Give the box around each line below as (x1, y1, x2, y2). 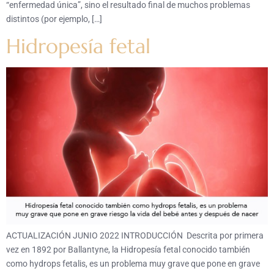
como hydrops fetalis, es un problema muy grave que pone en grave (6, 258, 260, 268)
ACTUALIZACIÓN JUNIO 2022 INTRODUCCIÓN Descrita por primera (6, 230, 264, 240)
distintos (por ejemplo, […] (6, 14, 102, 24)
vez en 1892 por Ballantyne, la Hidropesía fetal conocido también (6, 244, 250, 254)
